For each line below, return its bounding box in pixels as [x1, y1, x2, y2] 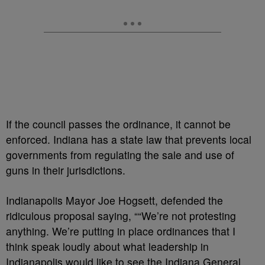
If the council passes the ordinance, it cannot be [6, 117, 231, 131]
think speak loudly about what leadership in [6, 239, 209, 254]
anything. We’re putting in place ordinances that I [6, 224, 235, 238]
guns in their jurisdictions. [6, 163, 125, 177]
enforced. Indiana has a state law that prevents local [6, 132, 251, 147]
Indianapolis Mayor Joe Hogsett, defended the [6, 193, 223, 208]
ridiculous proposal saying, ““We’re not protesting [6, 208, 236, 223]
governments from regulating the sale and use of [6, 147, 234, 162]
